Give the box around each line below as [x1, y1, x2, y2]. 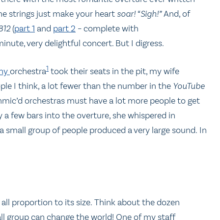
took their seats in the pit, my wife [49, 66, 179, 77]
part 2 [53, 23, 76, 34]
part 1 [14, 23, 35, 34]
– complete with [76, 23, 138, 34]
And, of [162, 8, 190, 19]
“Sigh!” [137, 8, 162, 19]
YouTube [173, 81, 205, 92]
